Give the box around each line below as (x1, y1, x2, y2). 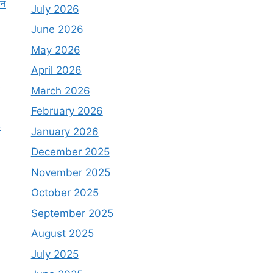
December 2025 (30, 146, 110, 158)
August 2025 (30, 227, 94, 240)
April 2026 (30, 64, 82, 77)
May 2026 (30, 43, 80, 56)
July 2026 (30, 2, 79, 15)
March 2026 (30, 84, 90, 97)
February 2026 (30, 105, 103, 118)
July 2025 (30, 247, 79, 260)
